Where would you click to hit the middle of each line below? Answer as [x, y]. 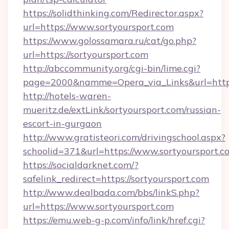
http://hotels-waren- [67, 96]
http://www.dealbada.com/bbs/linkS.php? [111, 192]
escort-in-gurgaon [62, 123]
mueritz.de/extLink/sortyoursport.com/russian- [122, 110]
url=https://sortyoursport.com [86, 54]
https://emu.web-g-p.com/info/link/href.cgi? [114, 220]
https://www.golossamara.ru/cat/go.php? [110, 41]
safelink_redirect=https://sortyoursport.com [116, 179]
